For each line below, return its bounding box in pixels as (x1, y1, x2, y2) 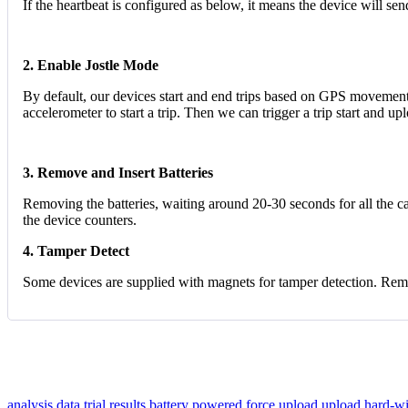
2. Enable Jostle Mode (23, 56, 158, 73)
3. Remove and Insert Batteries (23, 164, 213, 180)
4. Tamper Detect (23, 242, 129, 259)
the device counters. (23, 211, 137, 228)
